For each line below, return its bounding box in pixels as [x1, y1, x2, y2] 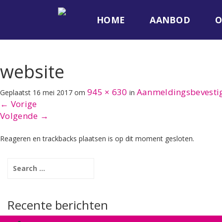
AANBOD [150, 14, 191, 26]
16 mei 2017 [33, 88, 72, 97]
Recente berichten [7, 197, 108, 213]
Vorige [8, 98, 37, 110]
